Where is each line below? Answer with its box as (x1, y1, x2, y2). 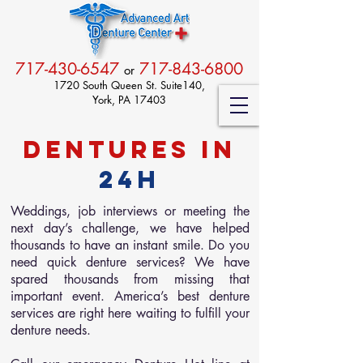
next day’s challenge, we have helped (11, 220, 250, 237)
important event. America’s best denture (11, 288, 250, 305)
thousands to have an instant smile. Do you (11, 237, 250, 254)
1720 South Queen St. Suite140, (53, 78, 205, 92)
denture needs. (11, 322, 91, 339)
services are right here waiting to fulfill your (11, 305, 250, 322)
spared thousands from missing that (11, 271, 250, 288)
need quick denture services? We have (11, 254, 250, 271)
